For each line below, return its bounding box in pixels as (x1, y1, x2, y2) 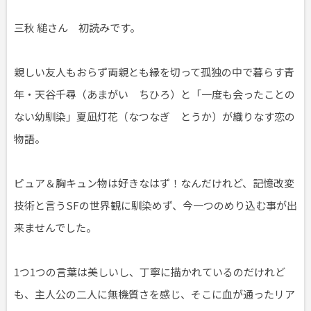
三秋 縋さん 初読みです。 (14, 19, 140, 35)
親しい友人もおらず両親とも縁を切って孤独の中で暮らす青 (14, 64, 294, 79)
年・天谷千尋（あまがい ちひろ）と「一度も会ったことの (14, 86, 295, 101)
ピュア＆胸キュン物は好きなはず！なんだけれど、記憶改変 (14, 175, 294, 190)
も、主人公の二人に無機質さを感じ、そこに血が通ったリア (14, 286, 295, 301)
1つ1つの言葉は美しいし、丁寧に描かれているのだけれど (14, 264, 285, 279)
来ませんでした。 (14, 219, 96, 235)
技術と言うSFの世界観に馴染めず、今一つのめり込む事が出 (14, 197, 297, 212)
